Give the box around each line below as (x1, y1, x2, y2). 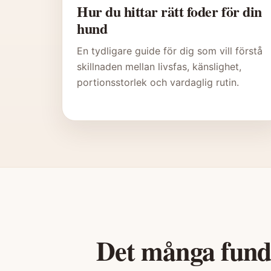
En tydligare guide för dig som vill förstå (77, 45, 263, 57)
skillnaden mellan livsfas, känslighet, (77, 60, 241, 73)
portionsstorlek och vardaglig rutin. (77, 76, 239, 89)
